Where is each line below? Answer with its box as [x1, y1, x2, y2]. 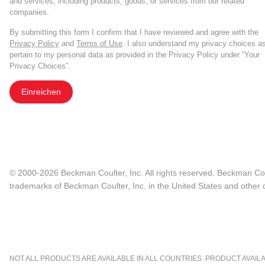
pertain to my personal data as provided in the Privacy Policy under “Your [9, 50, 260, 59]
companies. [9, 7, 49, 17]
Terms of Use [76, 38, 122, 48]
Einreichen [21, 86, 61, 96]
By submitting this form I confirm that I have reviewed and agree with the [9, 27, 258, 37]
